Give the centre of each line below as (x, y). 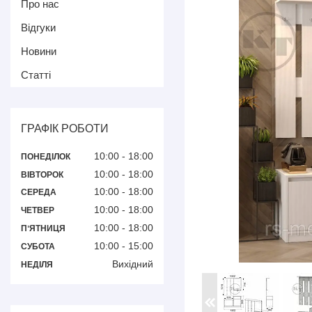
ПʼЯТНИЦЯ (43, 228)
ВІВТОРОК (42, 174)
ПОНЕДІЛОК (46, 156)
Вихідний (133, 264)
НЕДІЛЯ (37, 264)
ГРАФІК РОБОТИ (65, 128)
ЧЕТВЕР (38, 211)
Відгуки (38, 28)
